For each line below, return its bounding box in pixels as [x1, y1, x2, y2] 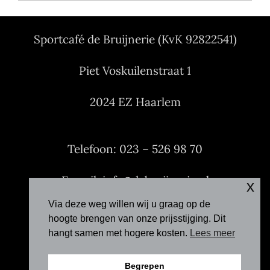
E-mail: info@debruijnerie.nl [61, 173, 209, 188]
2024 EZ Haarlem [89, 95, 181, 110]
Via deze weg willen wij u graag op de [48, 199, 210, 210]
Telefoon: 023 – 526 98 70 [67, 142, 202, 157]
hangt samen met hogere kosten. [48, 228, 190, 239]
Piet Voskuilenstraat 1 [79, 63, 191, 78]
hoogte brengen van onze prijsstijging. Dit [48, 213, 225, 224]
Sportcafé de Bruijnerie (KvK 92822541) [33, 32, 237, 47]
